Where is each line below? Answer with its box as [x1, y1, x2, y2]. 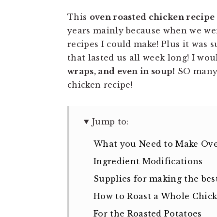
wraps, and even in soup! [67, 66, 175, 76]
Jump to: [92, 117, 129, 126]
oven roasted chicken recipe [89, 12, 215, 22]
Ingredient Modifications [93, 156, 203, 166]
